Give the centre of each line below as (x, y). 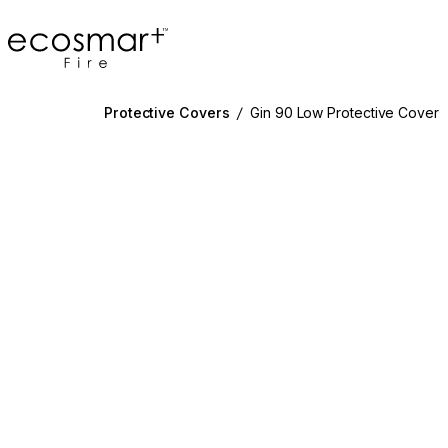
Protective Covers (167, 112)
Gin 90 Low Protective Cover (344, 112)
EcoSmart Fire (57, 37)
